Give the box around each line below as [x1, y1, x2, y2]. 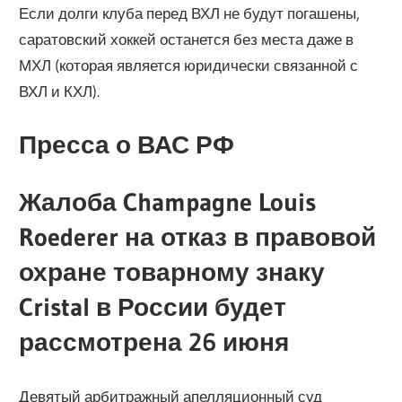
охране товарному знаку [19, 257, 326, 288]
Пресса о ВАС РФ [19, 128, 235, 160]
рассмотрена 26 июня [19, 327, 290, 358]
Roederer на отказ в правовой [19, 222, 377, 253]
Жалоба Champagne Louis [19, 187, 317, 218]
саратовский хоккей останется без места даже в [19, 30, 354, 49]
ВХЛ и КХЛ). [19, 82, 100, 101]
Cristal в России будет [19, 292, 287, 323]
